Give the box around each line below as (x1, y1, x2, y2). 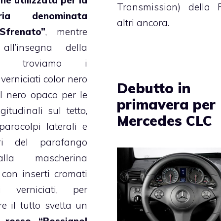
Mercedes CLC (117, 111, 213, 129)
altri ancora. (117, 16, 170, 29)
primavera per (117, 95, 216, 113)
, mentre (45, 26, 88, 38)
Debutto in (117, 79, 191, 97)
